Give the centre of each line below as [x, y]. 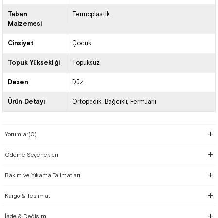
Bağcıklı [116, 101]
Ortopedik [86, 101]
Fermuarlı [143, 101]
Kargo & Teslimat [27, 196]
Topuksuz [86, 63]
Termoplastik [91, 14]
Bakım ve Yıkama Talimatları [43, 175]
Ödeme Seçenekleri [32, 155]
